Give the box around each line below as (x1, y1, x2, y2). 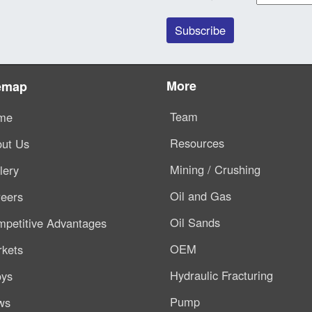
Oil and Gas (170, 187, 231, 204)
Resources (170, 134, 224, 151)
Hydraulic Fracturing (170, 266, 273, 283)
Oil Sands (170, 213, 220, 231)
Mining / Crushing (170, 160, 260, 178)
